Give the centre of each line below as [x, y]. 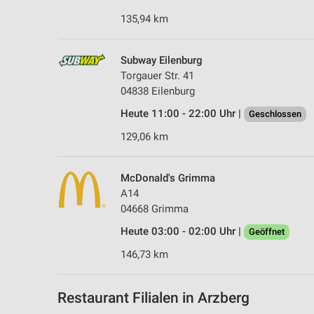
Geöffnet [267, 231]
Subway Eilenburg [162, 60]
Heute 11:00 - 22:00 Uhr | [182, 113]
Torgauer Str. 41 [157, 75]
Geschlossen [275, 114]
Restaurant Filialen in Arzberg [153, 298]
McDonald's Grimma [168, 178]
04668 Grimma [155, 209]
